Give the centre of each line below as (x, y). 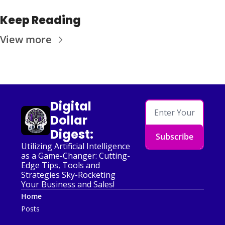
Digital (71, 106)
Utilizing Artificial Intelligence (76, 146)
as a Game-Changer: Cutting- (76, 156)
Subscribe (175, 137)
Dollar (69, 120)
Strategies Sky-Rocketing (68, 175)
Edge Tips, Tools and (61, 165)
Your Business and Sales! (68, 184)
